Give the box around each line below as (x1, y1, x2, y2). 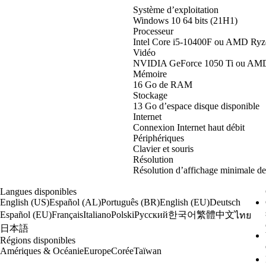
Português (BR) (100, 197, 160, 207)
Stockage (133, 90, 167, 100)
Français (51, 210, 83, 220)
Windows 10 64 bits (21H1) (133, 15, 237, 26)
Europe (83, 245, 111, 256)
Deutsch (209, 197, 240, 207)
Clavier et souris (133, 143, 194, 154)
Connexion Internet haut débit (133, 122, 245, 132)
